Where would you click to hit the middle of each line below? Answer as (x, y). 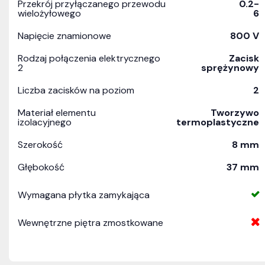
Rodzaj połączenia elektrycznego (89, 58)
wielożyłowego (49, 13)
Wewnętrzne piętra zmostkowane (91, 223)
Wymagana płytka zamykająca (84, 195)
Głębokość (41, 167)
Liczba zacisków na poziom (76, 90)
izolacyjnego (45, 122)
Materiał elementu (57, 113)
